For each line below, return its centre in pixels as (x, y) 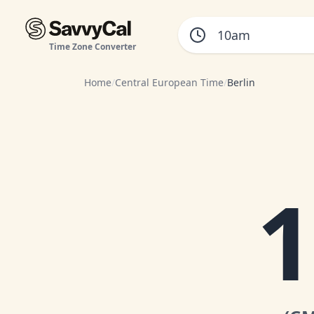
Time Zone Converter (92, 47)
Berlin (241, 82)
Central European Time (169, 82)
